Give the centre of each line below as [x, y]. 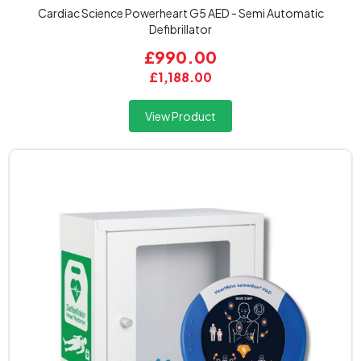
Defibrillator [180, 29]
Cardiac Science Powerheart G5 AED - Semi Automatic [180, 13]
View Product [180, 116]
